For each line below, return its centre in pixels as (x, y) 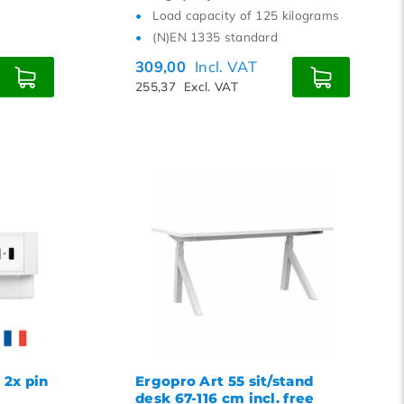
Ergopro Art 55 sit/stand (225, 381)
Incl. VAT (226, 66)
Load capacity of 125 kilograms (246, 15)
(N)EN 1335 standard (216, 37)
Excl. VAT (211, 86)
